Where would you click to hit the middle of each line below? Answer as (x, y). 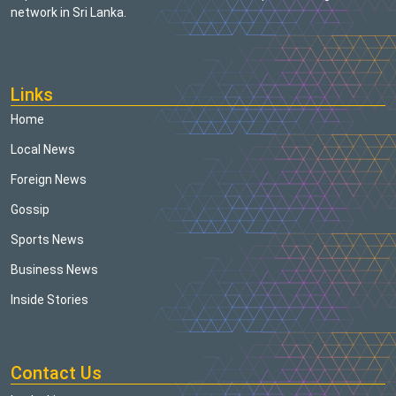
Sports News (47, 240)
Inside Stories (49, 300)
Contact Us (56, 373)
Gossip (30, 210)
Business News (54, 270)
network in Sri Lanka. (69, 13)
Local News (43, 150)
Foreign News (49, 180)
